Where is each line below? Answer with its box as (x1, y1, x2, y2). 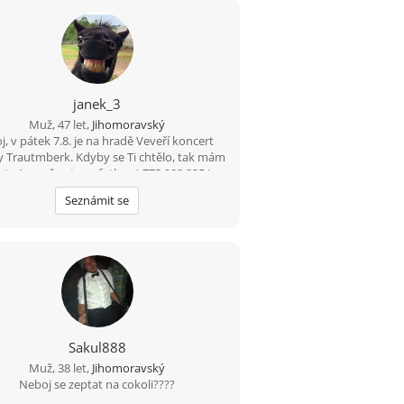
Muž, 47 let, (29, 116, 93, 133)
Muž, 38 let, (29, 360, 93, 376)
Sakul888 (68, 338, 126, 356)
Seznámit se (65, 192, 130, 208)
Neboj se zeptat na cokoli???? (19, 376, 176, 392)
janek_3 (73, 95, 122, 113)
